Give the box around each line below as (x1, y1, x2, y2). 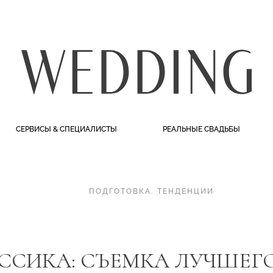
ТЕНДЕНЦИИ (157, 187, 214, 196)
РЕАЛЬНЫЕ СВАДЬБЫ (163, 125, 241, 133)
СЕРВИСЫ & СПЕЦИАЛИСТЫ (15, 125, 117, 133)
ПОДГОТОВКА (88, 187, 151, 196)
